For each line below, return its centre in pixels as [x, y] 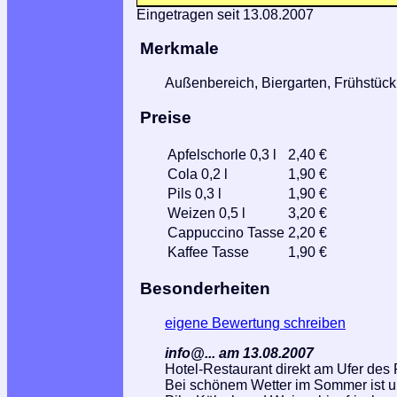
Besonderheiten [205, 289]
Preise [165, 117]
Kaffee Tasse [208, 252]
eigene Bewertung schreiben [255, 323]
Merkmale [179, 49]
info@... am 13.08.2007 [239, 353]
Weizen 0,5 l [206, 213]
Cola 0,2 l [198, 174]
